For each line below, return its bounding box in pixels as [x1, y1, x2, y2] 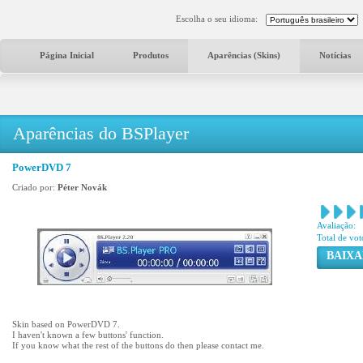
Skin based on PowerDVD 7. [12, 319, 120, 329]
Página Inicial [40, 50, 94, 60]
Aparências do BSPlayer [13, 123, 189, 143]
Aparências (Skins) [207, 50, 280, 60]
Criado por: [12, 182, 58, 192]
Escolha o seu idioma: [176, 14, 258, 23]
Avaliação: [317, 220, 356, 230]
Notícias [319, 50, 351, 60]
